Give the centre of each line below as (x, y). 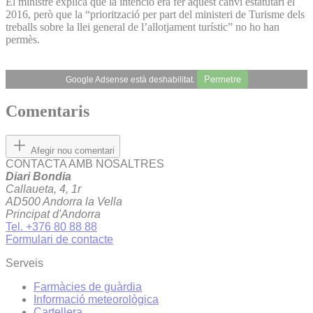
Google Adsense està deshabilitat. (131, 79)
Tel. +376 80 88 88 (51, 227)
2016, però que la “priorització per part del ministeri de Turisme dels (155, 14)
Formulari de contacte (59, 240)
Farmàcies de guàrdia (88, 287)
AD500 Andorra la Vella (64, 202)
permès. (23, 39)
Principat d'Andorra (53, 214)
